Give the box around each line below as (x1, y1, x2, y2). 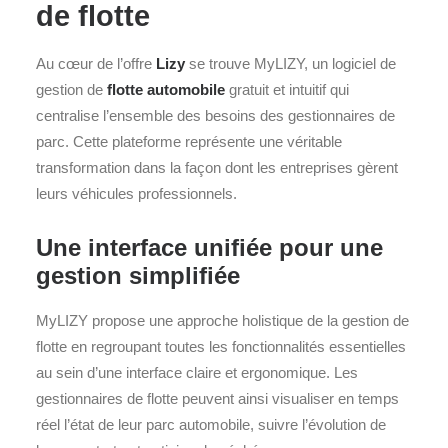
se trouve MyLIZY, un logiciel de (185, 55, 396, 72)
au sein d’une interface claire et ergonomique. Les (36, 364, 358, 381)
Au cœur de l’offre (36, 55, 156, 72)
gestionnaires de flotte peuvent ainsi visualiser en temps (36, 390, 399, 407)
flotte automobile (107, 81, 225, 98)
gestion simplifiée (36, 262, 240, 289)
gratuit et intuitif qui (225, 81, 349, 98)
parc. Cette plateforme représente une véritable (36, 133, 342, 150)
